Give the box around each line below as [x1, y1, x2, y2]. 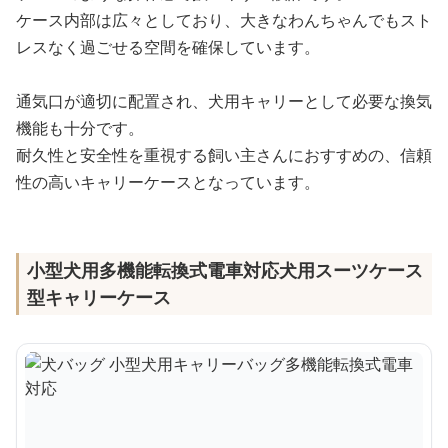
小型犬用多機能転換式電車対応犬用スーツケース [27, 258, 423, 283]
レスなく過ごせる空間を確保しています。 [16, 36, 320, 59]
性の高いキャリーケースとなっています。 [16, 171, 320, 194]
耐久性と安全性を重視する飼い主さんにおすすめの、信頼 [16, 144, 432, 167]
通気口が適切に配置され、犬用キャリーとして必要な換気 [16, 90, 432, 113]
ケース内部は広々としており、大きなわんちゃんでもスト [16, 9, 432, 32]
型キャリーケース [27, 285, 171, 310]
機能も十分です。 [16, 117, 144, 140]
